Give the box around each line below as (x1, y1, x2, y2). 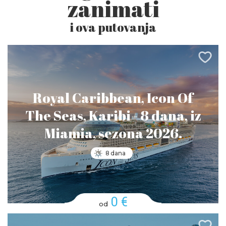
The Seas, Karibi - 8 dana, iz (25, 106, 201, 125)
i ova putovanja (70, 19, 156, 36)
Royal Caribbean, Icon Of (33, 88, 193, 107)
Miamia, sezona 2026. (44, 124, 182, 142)
